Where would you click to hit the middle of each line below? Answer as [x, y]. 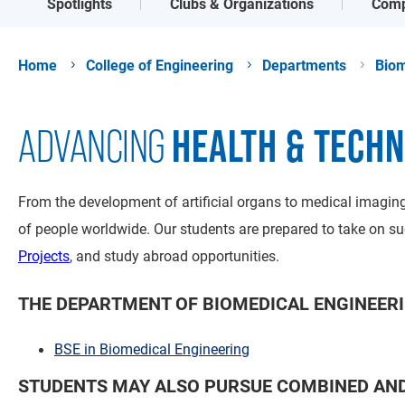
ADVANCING [95, 146]
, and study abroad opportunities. [174, 255]
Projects [44, 255]
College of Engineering [160, 65]
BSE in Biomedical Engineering [152, 349]
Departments [305, 65]
